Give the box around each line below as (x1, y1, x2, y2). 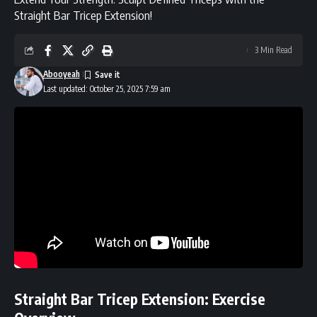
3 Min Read (255, 44, 292, 55)
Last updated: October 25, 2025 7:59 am (42, 83, 171, 94)
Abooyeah (42, 68, 80, 79)
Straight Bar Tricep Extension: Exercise (14, 289, 265, 309)
